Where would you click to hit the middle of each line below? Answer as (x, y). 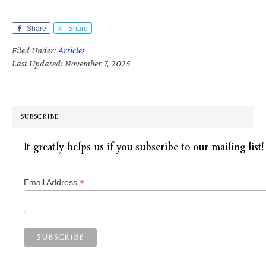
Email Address (52, 182)
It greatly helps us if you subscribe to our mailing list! (144, 147)
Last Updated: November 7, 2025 (71, 63)
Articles (72, 50)
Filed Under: (35, 50)
